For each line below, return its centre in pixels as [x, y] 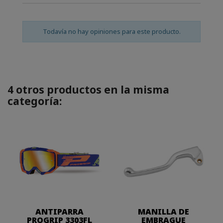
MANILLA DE [164, 212]
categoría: [35, 101]
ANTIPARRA [59, 212]
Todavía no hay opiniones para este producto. [111, 31]
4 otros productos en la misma [88, 90]
